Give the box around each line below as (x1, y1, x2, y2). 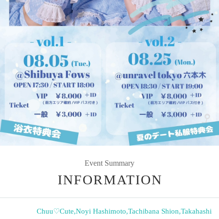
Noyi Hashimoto (76, 207, 126, 215)
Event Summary (85, 158, 134, 167)
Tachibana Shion (128, 207, 179, 215)
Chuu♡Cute (37, 207, 74, 215)
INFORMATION (58, 172, 162, 187)
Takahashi (181, 207, 212, 215)
